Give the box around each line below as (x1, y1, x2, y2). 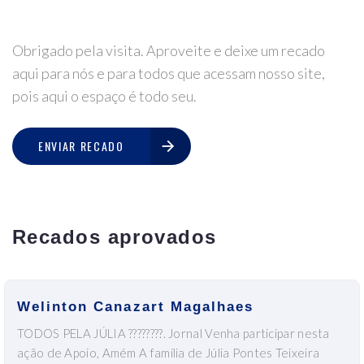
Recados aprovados (12, 225, 217, 248)
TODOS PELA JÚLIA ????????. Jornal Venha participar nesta (17, 325, 330, 340)
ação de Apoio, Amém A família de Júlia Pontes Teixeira (17, 344, 320, 360)
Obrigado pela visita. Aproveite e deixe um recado (12, 41, 325, 60)
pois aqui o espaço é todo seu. (12, 87, 197, 106)
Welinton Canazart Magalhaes (17, 298, 254, 314)
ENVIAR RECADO (38, 137, 124, 155)
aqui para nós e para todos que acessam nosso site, (12, 64, 325, 83)
